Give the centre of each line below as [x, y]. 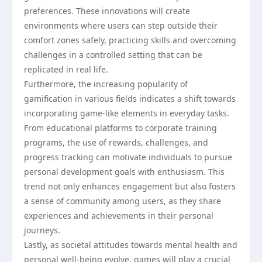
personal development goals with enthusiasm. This [124, 172]
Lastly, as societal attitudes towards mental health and [131, 245]
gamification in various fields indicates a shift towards [130, 99]
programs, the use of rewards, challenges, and [116, 142]
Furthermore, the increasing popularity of [106, 84]
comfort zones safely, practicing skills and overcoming [130, 40]
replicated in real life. [66, 69]
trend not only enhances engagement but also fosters [130, 186]
